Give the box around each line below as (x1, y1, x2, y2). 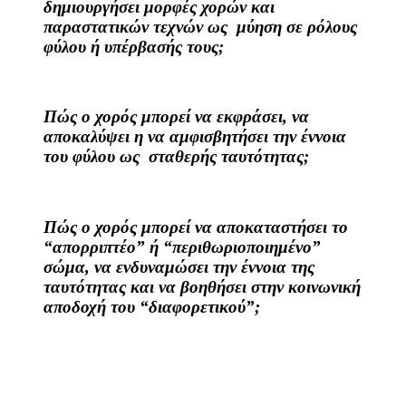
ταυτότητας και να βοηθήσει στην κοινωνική (43, 276, 361, 296)
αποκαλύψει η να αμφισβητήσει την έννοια (43, 127, 346, 147)
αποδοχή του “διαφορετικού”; (43, 296, 260, 316)
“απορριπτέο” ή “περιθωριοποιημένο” (43, 237, 321, 256)
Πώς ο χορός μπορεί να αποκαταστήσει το (43, 217, 348, 237)
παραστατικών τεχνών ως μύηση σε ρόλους (43, 17, 357, 37)
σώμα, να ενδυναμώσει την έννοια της (43, 256, 314, 276)
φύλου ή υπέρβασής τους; (43, 37, 224, 57)
